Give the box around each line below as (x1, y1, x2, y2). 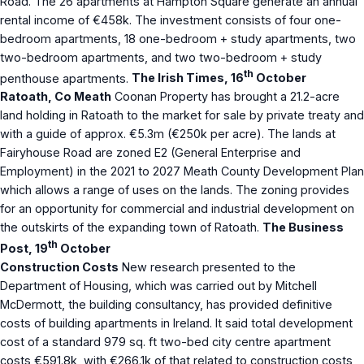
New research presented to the (119, 260, 296, 275)
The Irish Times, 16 (132, 71, 244, 85)
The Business (262, 220, 344, 235)
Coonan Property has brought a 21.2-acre (111, 89, 340, 104)
